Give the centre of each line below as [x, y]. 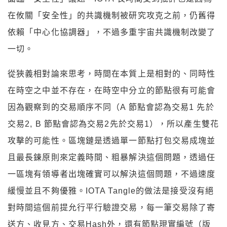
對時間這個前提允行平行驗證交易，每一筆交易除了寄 [112, 207]
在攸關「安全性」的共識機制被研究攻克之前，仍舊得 [112, 15]
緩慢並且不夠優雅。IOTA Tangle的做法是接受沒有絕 [111, 191]
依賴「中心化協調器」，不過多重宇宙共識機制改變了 [112, 32]
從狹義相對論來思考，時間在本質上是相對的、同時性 [112, 73]
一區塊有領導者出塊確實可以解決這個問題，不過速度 [112, 174]
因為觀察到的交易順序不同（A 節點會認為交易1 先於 [111, 107]
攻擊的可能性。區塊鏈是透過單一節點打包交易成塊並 [112, 140]
